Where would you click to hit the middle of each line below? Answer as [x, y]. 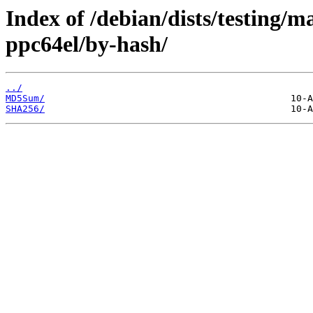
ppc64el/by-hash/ [87, 44]
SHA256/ [25, 109]
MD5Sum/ [25, 99]
